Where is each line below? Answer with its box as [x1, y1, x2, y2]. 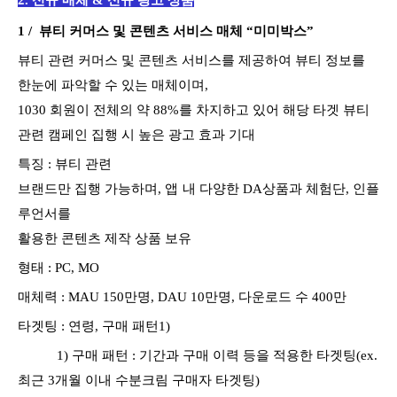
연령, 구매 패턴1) [68, 318, 170, 333]
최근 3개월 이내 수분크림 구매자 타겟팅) [18, 372, 260, 387]
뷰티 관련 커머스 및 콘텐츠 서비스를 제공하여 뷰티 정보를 [18, 52, 365, 67]
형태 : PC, [18, 260, 78, 275]
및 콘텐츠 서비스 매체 [109, 23, 246, 38]
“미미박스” [246, 23, 314, 38]
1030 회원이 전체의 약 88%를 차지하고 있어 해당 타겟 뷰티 [18, 102, 370, 117]
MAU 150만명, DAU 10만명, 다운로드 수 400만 [68, 289, 346, 304]
